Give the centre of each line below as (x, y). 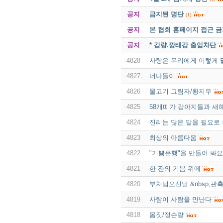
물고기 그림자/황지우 (180, 91)
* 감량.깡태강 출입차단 (182, 45)
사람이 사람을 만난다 (180, 199)
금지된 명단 (166, 14)
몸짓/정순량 (166, 215)
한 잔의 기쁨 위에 (175, 168)
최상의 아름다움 (173, 137)
